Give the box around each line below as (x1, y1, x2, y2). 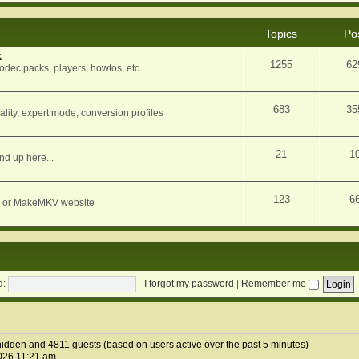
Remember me (240, 278, 309, 290)
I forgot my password (143, 278, 234, 290)
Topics (265, 27, 298, 41)
